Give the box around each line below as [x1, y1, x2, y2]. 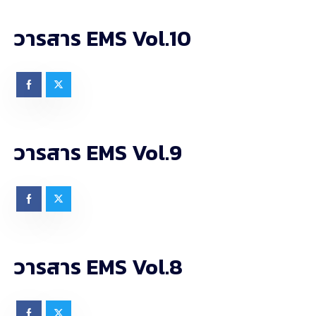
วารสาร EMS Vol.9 [14, 137, 182, 169]
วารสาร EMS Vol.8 [14, 251, 183, 283]
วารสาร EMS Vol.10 [14, 23, 191, 54]
